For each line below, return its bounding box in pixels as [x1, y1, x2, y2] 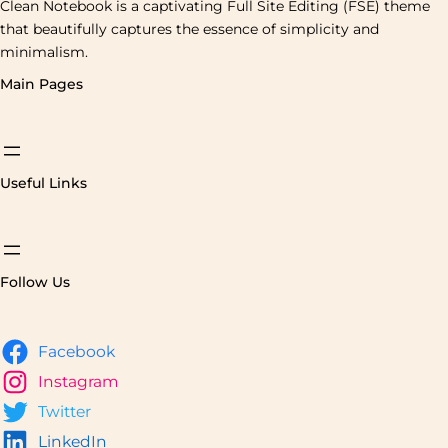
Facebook [37, 342, 115, 362]
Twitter [37, 402, 91, 422]
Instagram [37, 372, 119, 392]
